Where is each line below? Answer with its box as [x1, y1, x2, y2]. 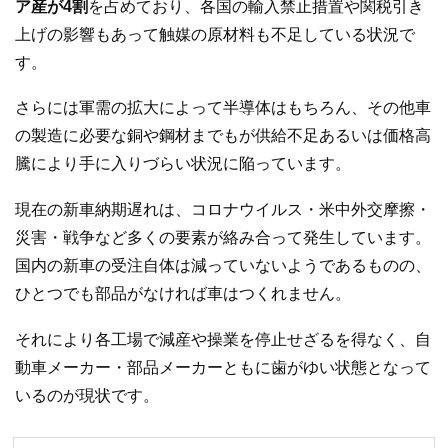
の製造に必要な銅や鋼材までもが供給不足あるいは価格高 [15, 127, 431, 145]
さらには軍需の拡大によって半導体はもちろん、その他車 [15, 99, 431, 117]
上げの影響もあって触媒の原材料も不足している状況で [15, 25, 415, 43]
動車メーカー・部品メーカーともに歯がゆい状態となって [15, 358, 431, 376]
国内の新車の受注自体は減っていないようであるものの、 [15, 257, 431, 275]
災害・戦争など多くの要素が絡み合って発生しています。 [15, 229, 431, 247]
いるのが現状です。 [15, 386, 159, 404]
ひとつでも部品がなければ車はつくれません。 [15, 285, 351, 303]
